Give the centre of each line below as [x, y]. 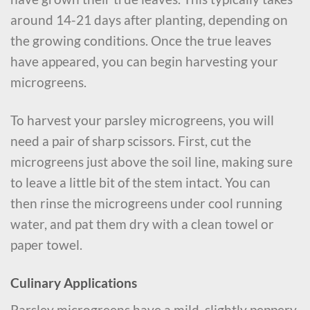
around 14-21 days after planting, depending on [149, 20]
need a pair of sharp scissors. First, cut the [131, 141]
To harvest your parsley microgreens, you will [142, 120]
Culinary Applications [74, 282]
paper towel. [46, 245]
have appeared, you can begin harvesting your [144, 62]
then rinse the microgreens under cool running [146, 203]
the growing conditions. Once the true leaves [141, 41]
